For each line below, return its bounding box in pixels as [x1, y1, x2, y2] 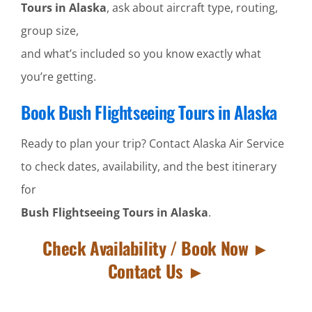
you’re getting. [20, 68, 96, 84]
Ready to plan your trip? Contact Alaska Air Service [20, 135, 284, 151]
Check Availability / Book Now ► [42, 234, 270, 260]
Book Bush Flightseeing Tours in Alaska [20, 98, 277, 125]
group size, [20, 22, 79, 38]
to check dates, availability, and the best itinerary [20, 158, 276, 174]
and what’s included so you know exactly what [20, 45, 261, 61]
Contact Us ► [107, 257, 205, 283]
